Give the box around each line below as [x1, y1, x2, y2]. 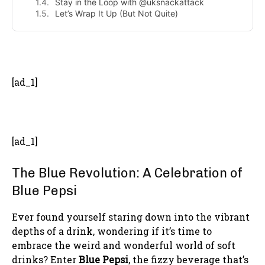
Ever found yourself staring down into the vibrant [12, 211, 250, 224]
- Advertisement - [106, 53, 159, 60]
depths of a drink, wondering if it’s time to [12, 225, 212, 238]
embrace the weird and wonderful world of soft [12, 239, 235, 252]
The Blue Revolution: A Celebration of [12, 165, 243, 182]
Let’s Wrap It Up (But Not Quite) [55, 8, 178, 19]
